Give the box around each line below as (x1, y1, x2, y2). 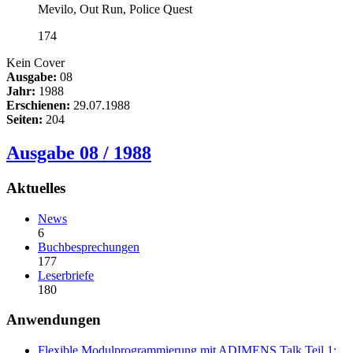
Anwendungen (6, 311, 101, 329)
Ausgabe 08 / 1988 (6, 143, 151, 163)
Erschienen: (6, 98, 70, 113)
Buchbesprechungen (38, 240, 139, 254)
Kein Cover (6, 56, 65, 70)
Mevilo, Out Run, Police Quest (38, 2, 192, 17)
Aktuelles (6, 179, 65, 196)
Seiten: (6, 113, 43, 127)
